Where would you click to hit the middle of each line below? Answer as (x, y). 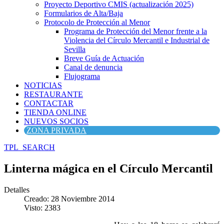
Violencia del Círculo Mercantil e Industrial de (137, 40)
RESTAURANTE (53, 94)
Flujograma (82, 76)
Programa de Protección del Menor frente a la (135, 31)
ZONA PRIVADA (56, 130)
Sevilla (75, 49)
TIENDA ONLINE (55, 112)
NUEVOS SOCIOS (56, 121)
